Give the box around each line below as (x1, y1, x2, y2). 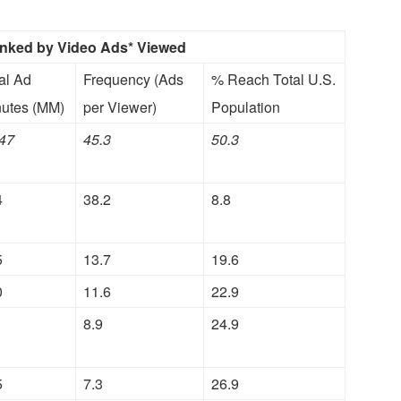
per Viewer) (83, 97, 157, 118)
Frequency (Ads (83, 69, 183, 90)
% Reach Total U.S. (211, 69, 336, 90)
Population (211, 97, 280, 118)
